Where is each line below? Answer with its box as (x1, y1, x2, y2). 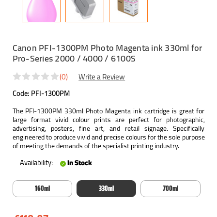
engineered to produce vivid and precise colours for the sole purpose (12, 131, 205, 144)
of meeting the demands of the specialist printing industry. (12, 139, 179, 153)
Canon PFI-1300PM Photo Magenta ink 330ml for (12, 40, 202, 56)
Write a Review (78, 70, 125, 84)
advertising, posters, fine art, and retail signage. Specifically (12, 122, 205, 135)
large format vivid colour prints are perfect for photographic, (12, 113, 205, 126)
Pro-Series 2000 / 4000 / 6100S (12, 50, 136, 66)
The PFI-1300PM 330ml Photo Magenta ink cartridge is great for (12, 105, 205, 118)
